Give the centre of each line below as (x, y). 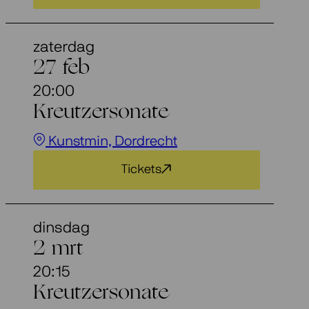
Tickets (142, 170)
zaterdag (64, 47)
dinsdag (61, 228)
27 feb (61, 69)
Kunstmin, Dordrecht (111, 142)
